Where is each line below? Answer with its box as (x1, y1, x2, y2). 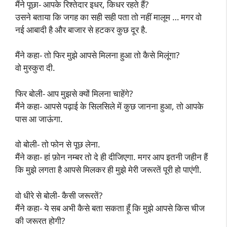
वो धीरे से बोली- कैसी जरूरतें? (15, 189, 102, 201)
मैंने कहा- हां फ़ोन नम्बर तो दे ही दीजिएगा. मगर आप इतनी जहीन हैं (15, 151, 208, 163)
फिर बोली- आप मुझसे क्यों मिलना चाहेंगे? (15, 87, 133, 99)
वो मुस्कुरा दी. (15, 62, 55, 73)
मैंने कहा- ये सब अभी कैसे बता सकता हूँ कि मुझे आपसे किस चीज (15, 202, 205, 214)
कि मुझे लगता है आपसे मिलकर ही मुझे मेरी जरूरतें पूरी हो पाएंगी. (15, 164, 202, 175)
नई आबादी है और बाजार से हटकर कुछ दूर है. (15, 23, 147, 35)
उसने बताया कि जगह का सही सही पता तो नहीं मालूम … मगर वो (15, 11, 202, 23)
